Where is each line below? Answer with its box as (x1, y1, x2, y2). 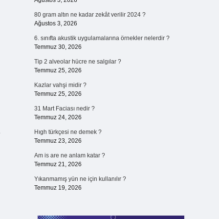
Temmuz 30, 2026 (34, 44, 82, 50)
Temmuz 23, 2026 (34, 137, 82, 144)
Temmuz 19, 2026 (34, 184, 82, 191)
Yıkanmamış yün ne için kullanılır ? (34, 175, 126, 182)
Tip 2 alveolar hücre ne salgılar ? (34, 58, 121, 65)
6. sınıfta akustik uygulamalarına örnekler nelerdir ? (34, 35, 170, 42)
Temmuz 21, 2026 (34, 161, 82, 168)
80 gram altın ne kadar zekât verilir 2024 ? (34, 11, 146, 18)
